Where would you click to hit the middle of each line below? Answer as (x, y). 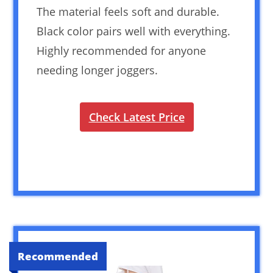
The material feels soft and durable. (128, 11)
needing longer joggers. (97, 70)
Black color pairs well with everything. (134, 31)
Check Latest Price (136, 117)
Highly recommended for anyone (122, 50)
